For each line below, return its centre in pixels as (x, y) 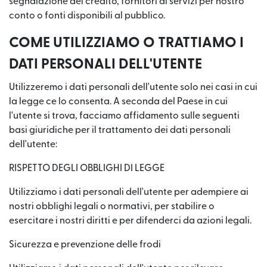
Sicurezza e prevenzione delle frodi (85, 244)
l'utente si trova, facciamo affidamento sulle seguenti (124, 116)
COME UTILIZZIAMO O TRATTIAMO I (126, 43)
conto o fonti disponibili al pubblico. (87, 15)
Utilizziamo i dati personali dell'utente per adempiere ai (129, 192)
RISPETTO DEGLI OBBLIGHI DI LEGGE (87, 168)
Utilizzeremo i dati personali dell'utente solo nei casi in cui (133, 87)
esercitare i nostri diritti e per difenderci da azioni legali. (130, 221)
